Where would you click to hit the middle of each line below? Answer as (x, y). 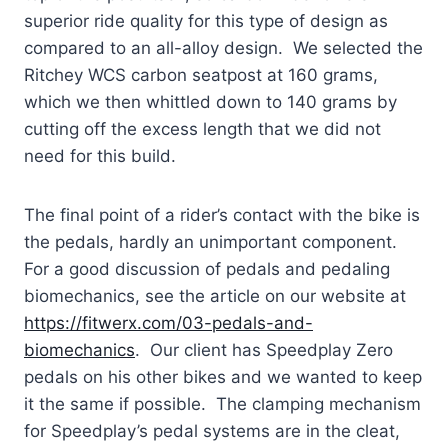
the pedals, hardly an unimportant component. (213, 241)
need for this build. (100, 155)
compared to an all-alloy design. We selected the (223, 47)
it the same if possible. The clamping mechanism (222, 403)
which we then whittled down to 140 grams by (210, 101)
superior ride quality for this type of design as (206, 20)
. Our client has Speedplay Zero (264, 349)
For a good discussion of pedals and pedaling (207, 268)
